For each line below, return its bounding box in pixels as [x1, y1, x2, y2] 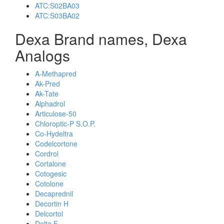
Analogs [15, 44, 70, 66]
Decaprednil [35, 188, 73, 198]
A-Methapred [35, 68, 76, 78]
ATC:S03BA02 [35, 10, 79, 20]
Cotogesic [35, 168, 66, 178]
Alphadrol [35, 98, 65, 108]
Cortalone [35, 158, 66, 168]
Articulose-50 [35, 108, 76, 118]
